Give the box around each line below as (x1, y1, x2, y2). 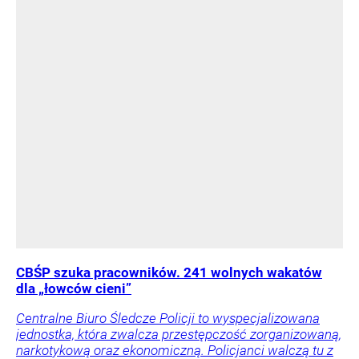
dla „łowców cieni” (16, 280, 131, 296)
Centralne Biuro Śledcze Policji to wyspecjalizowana (16, 309, 320, 326)
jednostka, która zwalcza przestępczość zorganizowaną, (16, 325, 341, 342)
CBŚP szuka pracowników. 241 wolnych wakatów (16, 264, 322, 280)
